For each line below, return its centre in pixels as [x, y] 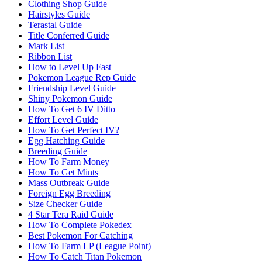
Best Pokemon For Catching [80, 235]
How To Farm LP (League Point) [89, 246]
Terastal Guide [55, 25]
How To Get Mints [63, 172]
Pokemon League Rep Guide [82, 77]
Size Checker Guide [65, 204]
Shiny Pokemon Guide [70, 98]
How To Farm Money [69, 161]
